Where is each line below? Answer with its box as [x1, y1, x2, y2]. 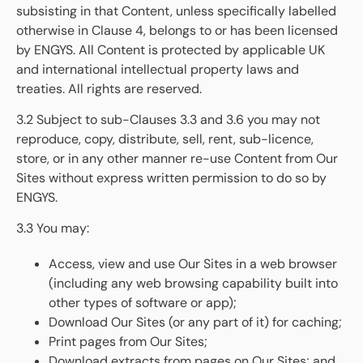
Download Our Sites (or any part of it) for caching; [49, 314, 342, 331]
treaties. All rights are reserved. [16, 79, 202, 97]
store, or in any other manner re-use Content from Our [16, 149, 338, 167]
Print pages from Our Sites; [49, 333, 207, 351]
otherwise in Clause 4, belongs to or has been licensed [16, 21, 338, 39]
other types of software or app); [49, 294, 237, 312]
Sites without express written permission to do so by [16, 169, 327, 186]
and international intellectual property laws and [16, 60, 299, 78]
